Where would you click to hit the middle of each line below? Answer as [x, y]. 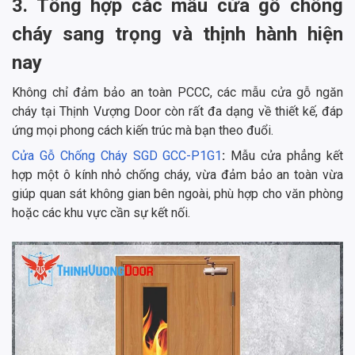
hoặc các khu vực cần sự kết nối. [101, 212]
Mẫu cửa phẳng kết [287, 155]
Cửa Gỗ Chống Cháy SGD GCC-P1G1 [117, 155]
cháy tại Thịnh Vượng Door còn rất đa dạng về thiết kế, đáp [177, 111]
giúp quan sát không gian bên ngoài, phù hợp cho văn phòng [177, 193]
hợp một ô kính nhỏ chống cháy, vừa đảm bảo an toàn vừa [177, 174]
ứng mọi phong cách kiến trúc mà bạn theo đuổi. [143, 130]
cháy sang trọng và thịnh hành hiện [177, 34]
